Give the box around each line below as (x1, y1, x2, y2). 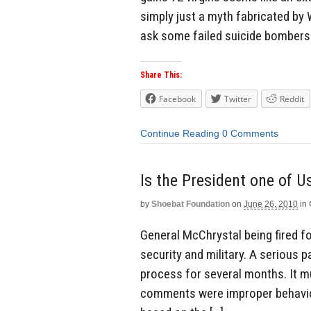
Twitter (224, 93, 251, 106)
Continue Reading (140, 128, 219, 140)
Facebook (159, 93, 196, 106)
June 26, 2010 (244, 199, 298, 209)
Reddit (280, 93, 304, 106)
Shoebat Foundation (151, 199, 230, 209)
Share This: (140, 70, 182, 81)
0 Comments (222, 128, 278, 140)
